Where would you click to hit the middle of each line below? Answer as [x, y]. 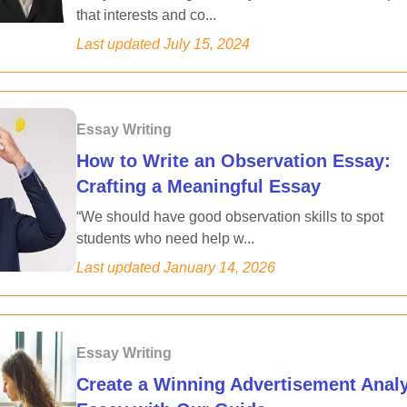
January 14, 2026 [219, 268]
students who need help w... [165, 238]
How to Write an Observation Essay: [233, 161]
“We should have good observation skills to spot [230, 217]
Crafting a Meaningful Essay [199, 186]
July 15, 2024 [207, 44]
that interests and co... [146, 15]
